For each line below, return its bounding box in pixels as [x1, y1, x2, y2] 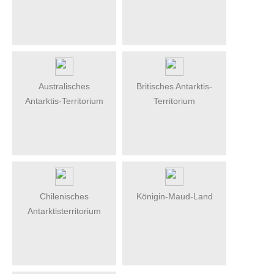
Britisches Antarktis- [136, 81, 212, 91]
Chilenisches [40, 191, 89, 201]
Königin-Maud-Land [136, 191, 213, 201]
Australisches [39, 81, 90, 91]
